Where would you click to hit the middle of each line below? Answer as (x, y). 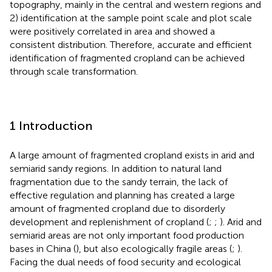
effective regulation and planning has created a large (122, 195)
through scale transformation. (74, 71)
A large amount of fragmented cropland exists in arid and (132, 155)
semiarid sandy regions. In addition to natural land (116, 168)
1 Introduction (51, 125)
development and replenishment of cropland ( (109, 222)
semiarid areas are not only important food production (127, 235)
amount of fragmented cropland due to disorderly (117, 208)
